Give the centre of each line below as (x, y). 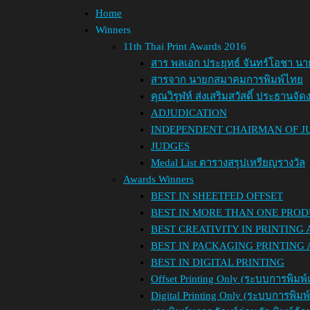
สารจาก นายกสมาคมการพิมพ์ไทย (227, 80)
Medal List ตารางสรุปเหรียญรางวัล (228, 163)
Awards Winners (158, 179)
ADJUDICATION (189, 113)
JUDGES (170, 146)
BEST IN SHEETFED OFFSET (217, 196)
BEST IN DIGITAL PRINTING (218, 262)
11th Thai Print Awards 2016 (185, 46)
